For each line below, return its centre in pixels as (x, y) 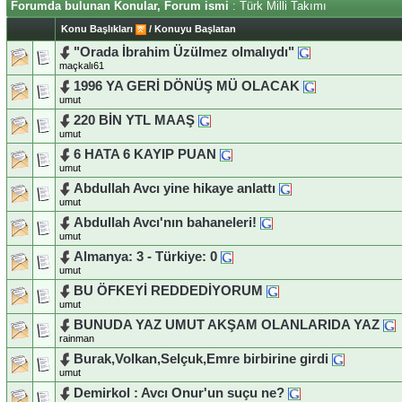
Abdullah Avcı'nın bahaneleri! (167, 222)
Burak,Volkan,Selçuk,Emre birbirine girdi (201, 358)
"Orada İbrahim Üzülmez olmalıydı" (184, 52)
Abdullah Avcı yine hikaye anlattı (175, 188)
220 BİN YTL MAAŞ (134, 120)
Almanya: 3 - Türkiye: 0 (145, 256)
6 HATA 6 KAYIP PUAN (145, 154)
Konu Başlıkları (97, 28)
